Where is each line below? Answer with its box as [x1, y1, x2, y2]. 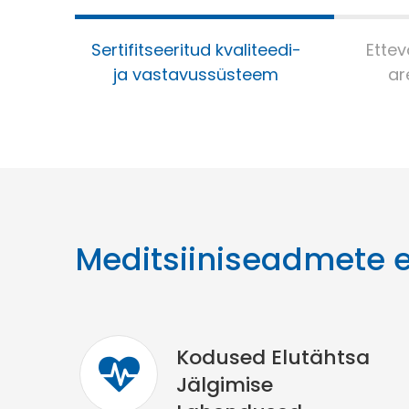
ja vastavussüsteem [113, 63, 278, 86]
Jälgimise [176, 371, 273, 399]
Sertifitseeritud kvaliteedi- [90, 38, 301, 61]
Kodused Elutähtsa [176, 343, 370, 372]
